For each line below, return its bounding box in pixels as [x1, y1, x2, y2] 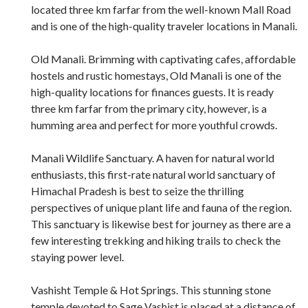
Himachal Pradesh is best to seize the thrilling [31, 184, 244, 197]
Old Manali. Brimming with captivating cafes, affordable [31, 52, 296, 65]
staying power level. [31, 250, 124, 263]
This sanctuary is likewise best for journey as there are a [31, 217, 291, 230]
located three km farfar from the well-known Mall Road [31, 2, 291, 16]
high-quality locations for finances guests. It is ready [31, 85, 274, 98]
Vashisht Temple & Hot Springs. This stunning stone [31, 283, 271, 296]
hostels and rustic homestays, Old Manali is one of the [31, 68, 281, 82]
